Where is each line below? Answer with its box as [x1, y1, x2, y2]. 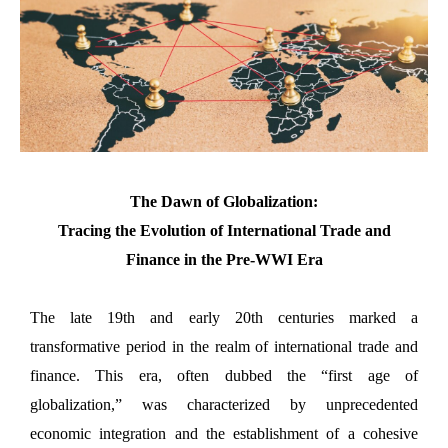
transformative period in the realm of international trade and [30, 337, 418, 355]
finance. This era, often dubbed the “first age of [30, 366, 418, 384]
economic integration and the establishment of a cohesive [30, 424, 418, 442]
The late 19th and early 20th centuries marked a [30, 308, 418, 326]
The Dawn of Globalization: [130, 192, 318, 210]
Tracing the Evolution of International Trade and [57, 221, 391, 239]
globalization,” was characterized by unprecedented [30, 395, 418, 413]
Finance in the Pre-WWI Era [125, 250, 323, 268]
